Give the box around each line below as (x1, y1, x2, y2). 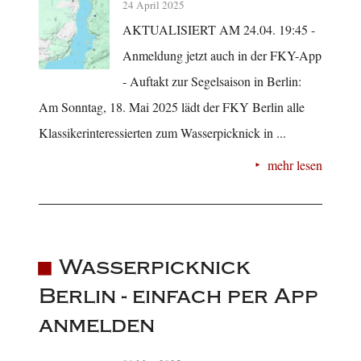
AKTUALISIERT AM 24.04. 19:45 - (122, 20, 315, 38)
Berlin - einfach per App (39, 283, 318, 309)
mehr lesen (268, 156, 322, 173)
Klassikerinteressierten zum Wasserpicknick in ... (39, 123, 286, 141)
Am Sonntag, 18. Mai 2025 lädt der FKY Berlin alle (39, 98, 305, 115)
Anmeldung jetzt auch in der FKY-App (122, 46, 322, 64)
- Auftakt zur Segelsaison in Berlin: (122, 72, 301, 89)
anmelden (39, 312, 155, 338)
